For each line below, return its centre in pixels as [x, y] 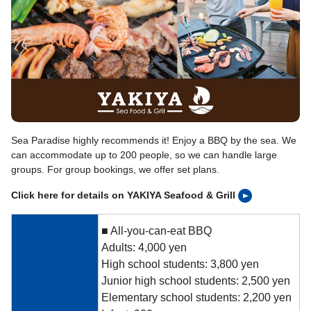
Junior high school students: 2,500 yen [196, 281]
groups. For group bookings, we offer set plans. [115, 170]
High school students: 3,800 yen [180, 264]
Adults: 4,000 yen [144, 248]
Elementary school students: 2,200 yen [196, 298]
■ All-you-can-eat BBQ [157, 231]
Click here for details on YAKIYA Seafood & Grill [123, 195]
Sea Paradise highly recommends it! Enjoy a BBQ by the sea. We [154, 141]
